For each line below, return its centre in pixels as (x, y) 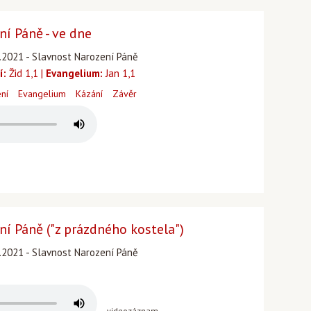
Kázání (89, 94)
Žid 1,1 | (26, 73)
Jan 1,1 (119, 73)
